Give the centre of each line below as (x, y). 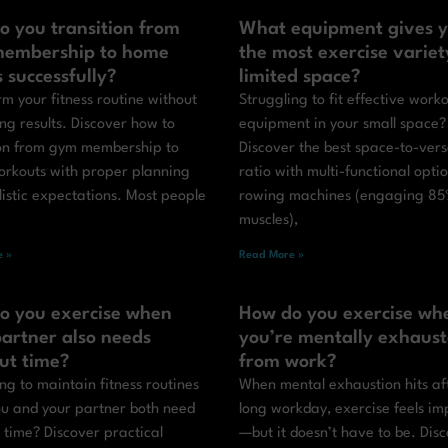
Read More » (271, 256)
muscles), (268, 221)
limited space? (300, 77)
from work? (288, 362)
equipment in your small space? (342, 125)
